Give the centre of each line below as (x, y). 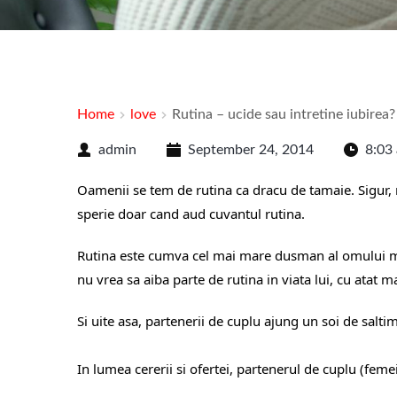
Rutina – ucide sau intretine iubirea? (284, 114)
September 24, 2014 (251, 150)
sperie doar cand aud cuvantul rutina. (191, 214)
